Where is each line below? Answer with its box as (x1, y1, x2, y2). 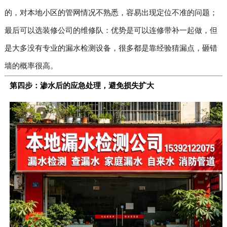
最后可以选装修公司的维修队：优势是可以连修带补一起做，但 (4, 27, 217, 35)
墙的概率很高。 (4, 62, 58, 71)
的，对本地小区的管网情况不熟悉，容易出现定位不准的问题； (4, 9, 217, 18)
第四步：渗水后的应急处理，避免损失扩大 (9, 82, 154, 91)
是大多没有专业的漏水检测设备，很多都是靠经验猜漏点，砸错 (4, 45, 217, 53)
